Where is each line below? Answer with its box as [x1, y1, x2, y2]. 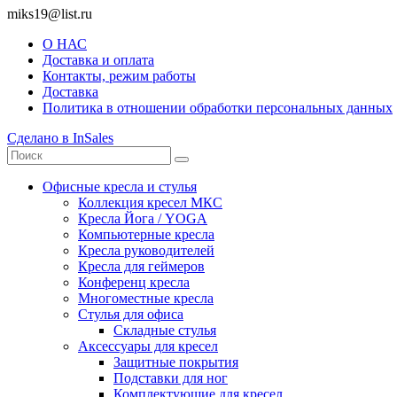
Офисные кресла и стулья [43, 178, 197, 194]
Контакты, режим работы [43, 67, 196, 83]
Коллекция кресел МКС [78, 194, 222, 210]
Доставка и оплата [43, 51, 154, 67]
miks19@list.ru [7, 5, 92, 21]
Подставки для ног [113, 370, 228, 385]
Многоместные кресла [78, 290, 214, 306]
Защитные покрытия [113, 354, 238, 370]
